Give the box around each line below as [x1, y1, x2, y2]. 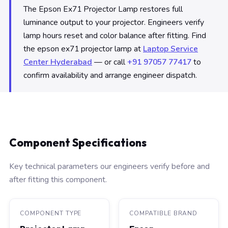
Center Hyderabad [23, 56, 92, 68]
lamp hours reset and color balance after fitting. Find [23, 30, 206, 41]
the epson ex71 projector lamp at [23, 43, 143, 54]
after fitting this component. [9, 174, 107, 185]
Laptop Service [143, 43, 198, 54]
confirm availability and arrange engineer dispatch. [23, 70, 197, 81]
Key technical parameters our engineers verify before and [9, 161, 210, 172]
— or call [92, 56, 127, 68]
